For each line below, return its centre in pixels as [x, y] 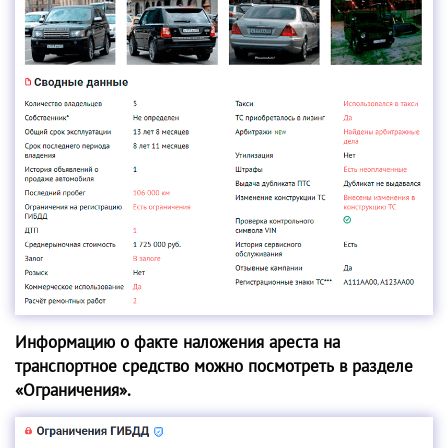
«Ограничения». [73, 389]
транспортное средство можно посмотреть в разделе [214, 365]
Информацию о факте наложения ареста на [177, 341]
